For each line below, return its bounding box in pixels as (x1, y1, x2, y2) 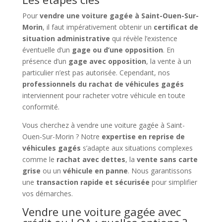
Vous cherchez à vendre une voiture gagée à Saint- (22, 120, 185, 130)
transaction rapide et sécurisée (36, 177, 150, 187)
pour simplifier (149, 177, 197, 187)
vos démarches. (22, 188, 73, 198)
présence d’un (22, 56, 68, 66)
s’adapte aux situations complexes (80, 143, 193, 153)
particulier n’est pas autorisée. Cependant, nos (22, 67, 170, 77)
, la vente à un (146, 56, 191, 66)
